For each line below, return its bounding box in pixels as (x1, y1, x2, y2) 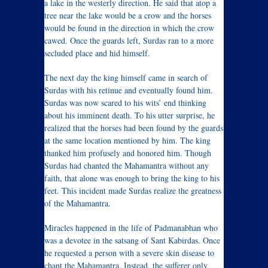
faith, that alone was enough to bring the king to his (44, 172, 220, 184)
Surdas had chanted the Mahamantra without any (44, 160, 209, 171)
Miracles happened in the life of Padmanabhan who (44, 222, 218, 233)
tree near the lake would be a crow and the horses (44, 10, 211, 21)
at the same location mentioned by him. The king (44, 135, 211, 146)
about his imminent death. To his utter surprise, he (44, 109, 215, 121)
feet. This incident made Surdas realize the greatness (44, 185, 221, 196)
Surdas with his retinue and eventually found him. (44, 84, 213, 96)
